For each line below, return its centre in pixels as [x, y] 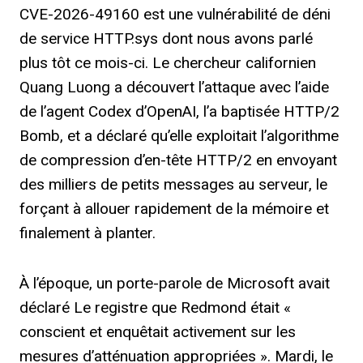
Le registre [111, 307]
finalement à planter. [88, 233]
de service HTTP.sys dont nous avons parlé [166, 38]
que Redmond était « [219, 307]
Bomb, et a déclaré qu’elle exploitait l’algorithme [179, 136]
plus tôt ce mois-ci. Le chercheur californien [168, 63]
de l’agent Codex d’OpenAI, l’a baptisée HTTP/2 [179, 111]
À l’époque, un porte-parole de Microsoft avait [175, 283]
